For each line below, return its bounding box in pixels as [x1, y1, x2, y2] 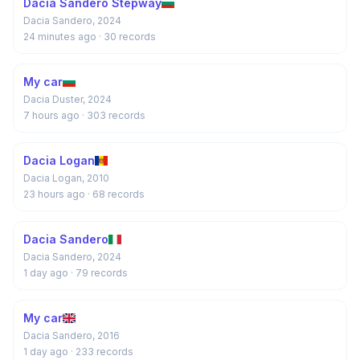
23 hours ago [23, 188, 88, 200]
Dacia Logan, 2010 [23, 172, 109, 184]
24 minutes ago [23, 31, 99, 43]
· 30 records [99, 31, 156, 43]
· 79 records [71, 267, 128, 279]
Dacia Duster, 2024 [23, 93, 112, 105]
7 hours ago [23, 109, 82, 121]
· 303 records [82, 109, 145, 121]
